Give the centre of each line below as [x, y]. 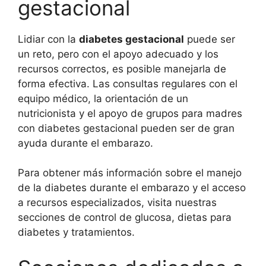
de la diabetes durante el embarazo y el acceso [132, 188]
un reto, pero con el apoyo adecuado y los [118, 54]
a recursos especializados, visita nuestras [117, 203]
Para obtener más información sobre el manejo [130, 173]
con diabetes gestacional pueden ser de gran [126, 128]
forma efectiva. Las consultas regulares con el [128, 83]
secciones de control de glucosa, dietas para [125, 218]
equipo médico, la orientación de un [103, 98]
